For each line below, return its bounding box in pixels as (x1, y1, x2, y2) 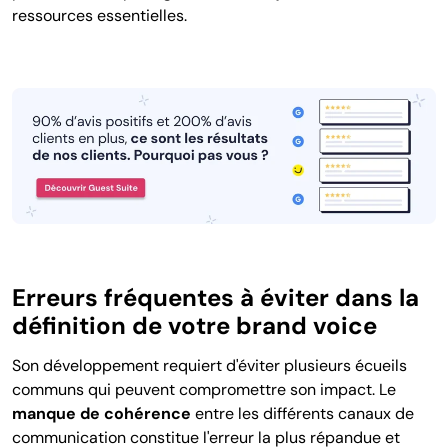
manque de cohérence (12, 403, 195, 425)
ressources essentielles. (12, 5, 187, 27)
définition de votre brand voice (12, 310, 377, 342)
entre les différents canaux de (195, 403, 414, 425)
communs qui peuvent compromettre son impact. (12, 379, 379, 401)
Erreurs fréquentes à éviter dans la (12, 282, 419, 314)
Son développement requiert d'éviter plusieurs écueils (12, 355, 407, 377)
